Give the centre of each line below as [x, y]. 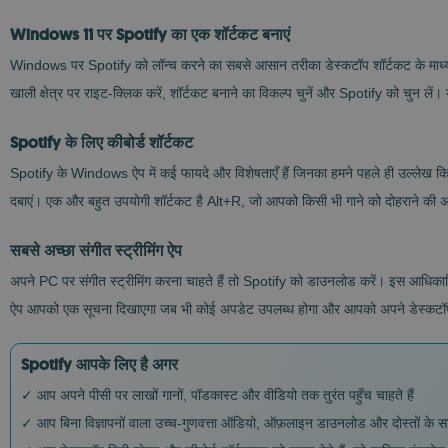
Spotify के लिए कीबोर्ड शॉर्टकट [101, 142]
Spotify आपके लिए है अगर [99, 364]
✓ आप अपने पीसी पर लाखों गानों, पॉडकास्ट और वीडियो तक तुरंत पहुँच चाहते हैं [217, 395]
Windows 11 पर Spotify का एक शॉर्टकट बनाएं [150, 34]
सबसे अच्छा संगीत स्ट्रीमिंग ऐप [96, 250]
